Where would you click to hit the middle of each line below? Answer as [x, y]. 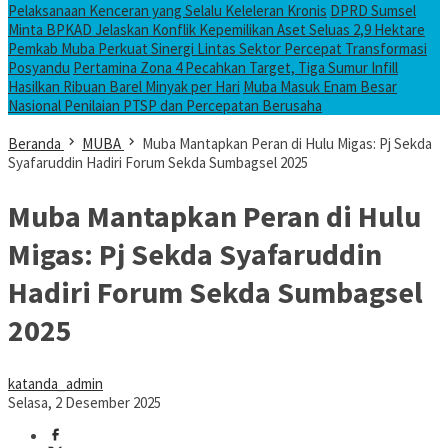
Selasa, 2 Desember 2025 [84, 402]
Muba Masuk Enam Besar [320, 86]
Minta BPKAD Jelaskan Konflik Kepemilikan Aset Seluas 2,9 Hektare [216, 29]
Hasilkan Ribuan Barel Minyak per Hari [124, 86]
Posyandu [39, 67]
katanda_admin [55, 383]
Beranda [34, 143]
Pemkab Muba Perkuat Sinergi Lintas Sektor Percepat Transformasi [217, 48]
